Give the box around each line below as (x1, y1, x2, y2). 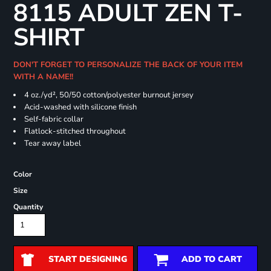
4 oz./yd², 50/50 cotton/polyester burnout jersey (24, 90, 194, 101)
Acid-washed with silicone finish (24, 102, 137, 113)
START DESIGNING (48, 253, 127, 266)
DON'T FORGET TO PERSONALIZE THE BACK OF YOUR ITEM (13, 59, 243, 71)
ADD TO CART (181, 253, 242, 266)
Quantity (13, 202, 43, 212)
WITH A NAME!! (13, 71, 78, 83)
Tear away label (24, 138, 81, 149)
